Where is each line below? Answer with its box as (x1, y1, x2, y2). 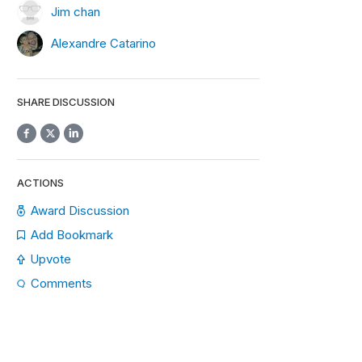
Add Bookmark (30, 227, 113, 242)
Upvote (30, 251, 71, 267)
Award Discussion (31, 203, 130, 218)
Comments (31, 276, 92, 291)
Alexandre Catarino (51, 35, 156, 51)
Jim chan (51, 3, 100, 19)
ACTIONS (17, 176, 64, 189)
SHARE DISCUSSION (17, 95, 115, 108)
